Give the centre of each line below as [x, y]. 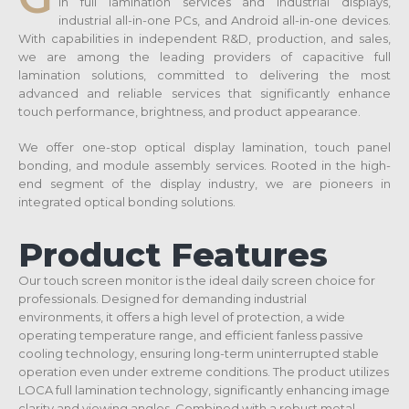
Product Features [173, 254]
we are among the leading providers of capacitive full [204, 57]
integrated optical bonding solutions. [127, 201]
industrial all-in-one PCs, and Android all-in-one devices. [225, 20]
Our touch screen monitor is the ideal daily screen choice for [197, 280]
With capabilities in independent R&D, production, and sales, [204, 38]
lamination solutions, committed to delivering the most [204, 75]
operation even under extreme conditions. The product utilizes [204, 371]
